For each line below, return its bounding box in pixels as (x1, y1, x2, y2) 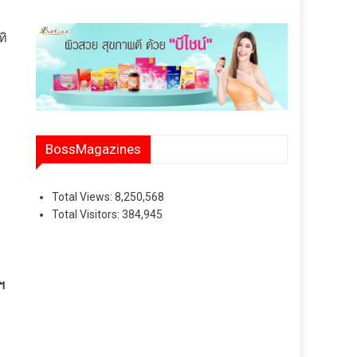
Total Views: (52, 190, 116, 203)
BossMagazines (45, 140, 142, 157)
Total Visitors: (52, 207, 123, 221)
